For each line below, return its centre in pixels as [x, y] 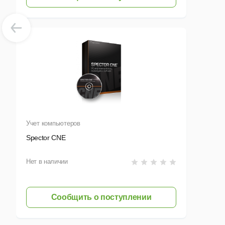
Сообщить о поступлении [101, 197]
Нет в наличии [47, 162]
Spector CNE [46, 138]
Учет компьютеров [53, 124]
